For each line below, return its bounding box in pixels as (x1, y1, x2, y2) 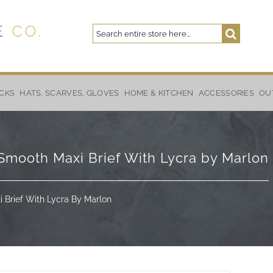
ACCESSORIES (198, 88, 255, 97)
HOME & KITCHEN (124, 88, 194, 97)
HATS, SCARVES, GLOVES (19, 88, 119, 97)
